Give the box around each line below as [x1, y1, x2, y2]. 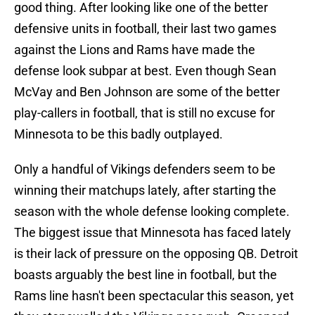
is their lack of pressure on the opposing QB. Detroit [14, 246, 298, 262]
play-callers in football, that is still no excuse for [14, 105, 275, 121]
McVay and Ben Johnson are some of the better [14, 84, 280, 100]
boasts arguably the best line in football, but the [14, 267, 277, 283]
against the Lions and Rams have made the [14, 42, 255, 58]
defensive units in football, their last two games [14, 21, 276, 37]
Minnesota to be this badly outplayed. [14, 127, 223, 142]
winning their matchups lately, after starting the [14, 183, 276, 198]
